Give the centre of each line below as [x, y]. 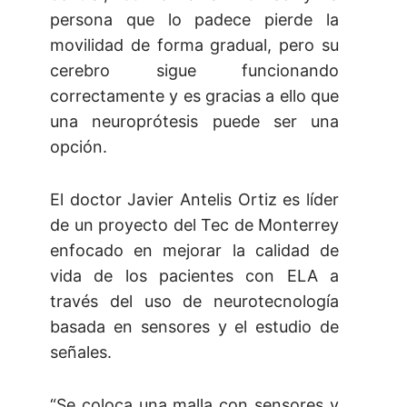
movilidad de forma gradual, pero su [194, 45]
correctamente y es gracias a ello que [194, 96]
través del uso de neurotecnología [194, 302]
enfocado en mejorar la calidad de [194, 251]
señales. [81, 352]
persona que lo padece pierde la [194, 20]
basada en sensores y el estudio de [194, 327]
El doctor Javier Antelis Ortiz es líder [194, 200]
